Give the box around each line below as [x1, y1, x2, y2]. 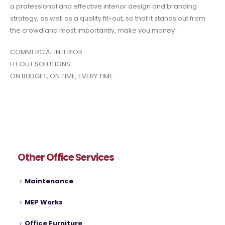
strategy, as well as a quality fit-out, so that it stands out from [10, 14, 205, 24]
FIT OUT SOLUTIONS [10, 59, 70, 69]
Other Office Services [17, 151, 115, 165]
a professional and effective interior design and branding [10, 2, 197, 12]
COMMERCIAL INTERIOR [10, 47, 82, 57]
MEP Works [24, 197, 63, 207]
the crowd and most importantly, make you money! [10, 26, 177, 36]
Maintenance [24, 176, 73, 186]
